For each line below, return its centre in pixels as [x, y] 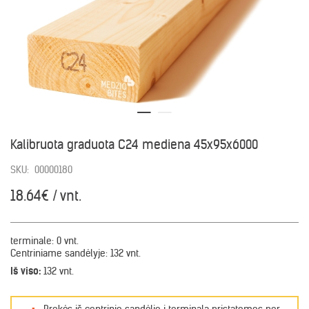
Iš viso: [27, 271]
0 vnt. [68, 241]
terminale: [33, 241]
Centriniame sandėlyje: [60, 253]
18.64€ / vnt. [46, 196]
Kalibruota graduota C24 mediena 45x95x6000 [134, 144]
